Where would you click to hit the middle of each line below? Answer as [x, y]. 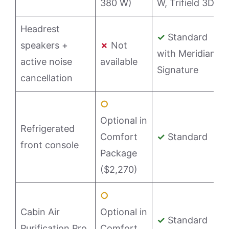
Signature [178, 70]
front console [50, 145]
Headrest [40, 29]
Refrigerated [48, 129]
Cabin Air [40, 212]
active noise [46, 62]
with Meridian [186, 54]
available [119, 62]
